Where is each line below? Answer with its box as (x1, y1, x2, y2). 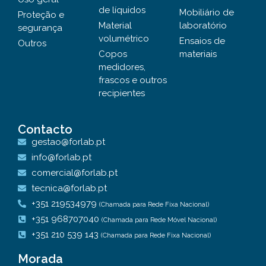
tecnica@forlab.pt (31, 183, 107, 194)
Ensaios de (179, 36, 225, 47)
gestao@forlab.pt (31, 137, 105, 148)
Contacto (18, 122, 72, 137)
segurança (18, 23, 62, 34)
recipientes (99, 88, 145, 99)
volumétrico (99, 33, 149, 45)
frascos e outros (99, 75, 167, 86)
